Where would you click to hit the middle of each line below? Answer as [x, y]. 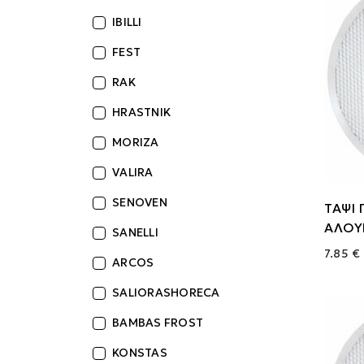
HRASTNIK [141, 112]
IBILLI [127, 22]
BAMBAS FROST [158, 323]
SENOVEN [140, 202]
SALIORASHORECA [166, 292]
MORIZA [136, 142]
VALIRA [133, 172]
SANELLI [135, 232]
